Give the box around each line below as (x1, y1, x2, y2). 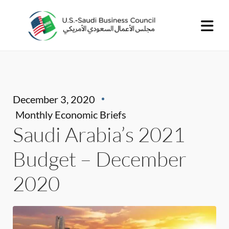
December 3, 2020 (13, 93, 95, 105)
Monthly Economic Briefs (15, 108, 126, 121)
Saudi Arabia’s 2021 (13, 122, 185, 147)
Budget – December (13, 146, 187, 171)
